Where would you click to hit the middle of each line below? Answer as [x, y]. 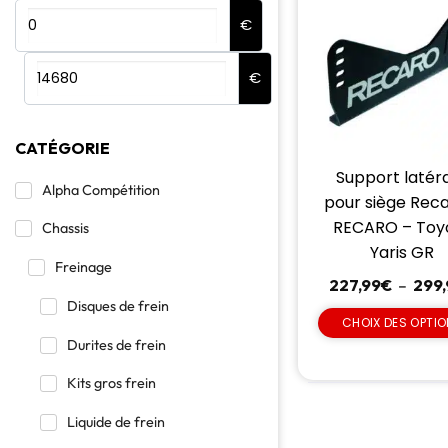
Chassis [65, 228]
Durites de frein [116, 344]
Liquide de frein [116, 422]
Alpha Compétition [101, 189]
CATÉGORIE [62, 147]
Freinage [83, 267]
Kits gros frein [111, 383]
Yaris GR [402, 252]
